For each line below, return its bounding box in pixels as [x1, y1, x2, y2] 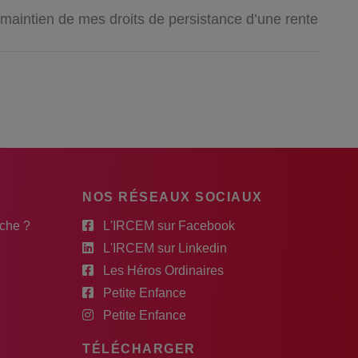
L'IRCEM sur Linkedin [103, 241, 227, 255]
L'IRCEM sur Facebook [103, 218, 235, 233]
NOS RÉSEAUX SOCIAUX [82, 189, 263, 204]
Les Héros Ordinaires [103, 263, 224, 277]
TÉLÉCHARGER [82, 341, 196, 356]
